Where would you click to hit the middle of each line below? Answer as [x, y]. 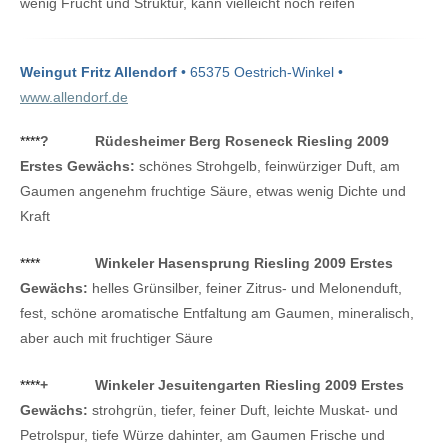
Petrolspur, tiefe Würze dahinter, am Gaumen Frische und [202, 434]
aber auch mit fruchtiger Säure [116, 338]
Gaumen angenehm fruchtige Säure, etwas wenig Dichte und [213, 191]
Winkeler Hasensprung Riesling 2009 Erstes [244, 263]
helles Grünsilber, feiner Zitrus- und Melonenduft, [245, 288]
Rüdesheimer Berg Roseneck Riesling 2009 [242, 141]
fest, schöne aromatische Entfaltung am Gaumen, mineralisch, [217, 313]
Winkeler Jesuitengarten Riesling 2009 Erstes [249, 384]
